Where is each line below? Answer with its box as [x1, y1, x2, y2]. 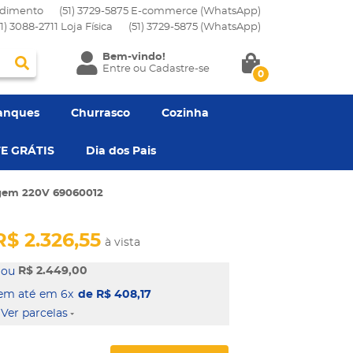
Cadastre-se [148, 64, 210, 74]
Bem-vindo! [102, 52, 165, 62]
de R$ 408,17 [78, 289, 152, 300]
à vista [105, 237, 141, 248]
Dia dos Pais [86, 146, 156, 157]
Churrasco [71, 108, 130, 119]
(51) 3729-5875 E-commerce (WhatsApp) [59, 6, 261, 17]
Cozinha [162, 108, 209, 119]
